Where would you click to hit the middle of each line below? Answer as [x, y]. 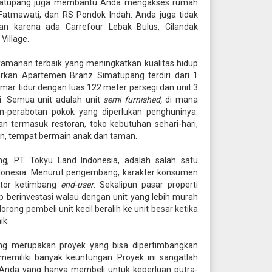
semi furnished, [134, 100]
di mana [182, 100]
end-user [77, 185]
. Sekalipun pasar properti [146, 185]
